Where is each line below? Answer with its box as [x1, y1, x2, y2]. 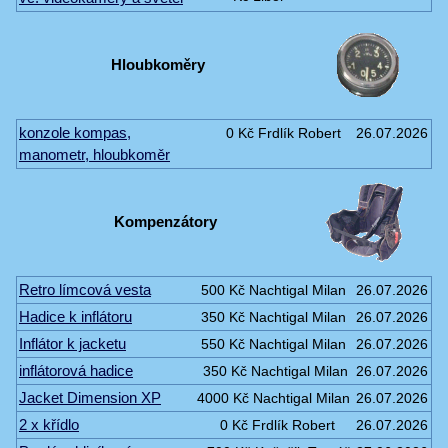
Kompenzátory [114, 212, 217, 230]
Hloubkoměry [110, 55, 205, 73]
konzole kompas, [19, 123, 131, 141]
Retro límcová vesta [19, 280, 151, 298]
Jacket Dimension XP [19, 388, 161, 406]
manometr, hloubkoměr [19, 145, 170, 163]
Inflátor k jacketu [19, 334, 126, 352]
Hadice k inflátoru [19, 307, 132, 325]
